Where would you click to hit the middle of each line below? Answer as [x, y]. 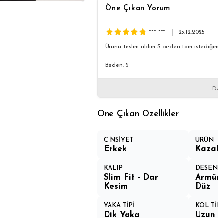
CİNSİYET [119, 140]
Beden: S [117, 65]
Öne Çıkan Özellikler [138, 114]
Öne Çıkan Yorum [138, 9]
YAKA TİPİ [119, 206]
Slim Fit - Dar [131, 177]
